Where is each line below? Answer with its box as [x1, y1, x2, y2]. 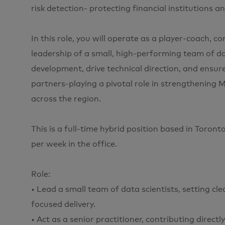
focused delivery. [31, 200, 95, 208]
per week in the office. [31, 140, 117, 148]
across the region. [31, 94, 101, 103]
